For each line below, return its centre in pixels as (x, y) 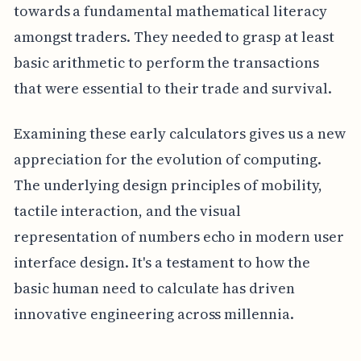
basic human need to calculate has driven (154, 288)
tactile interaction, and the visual (127, 211)
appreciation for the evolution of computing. (167, 160)
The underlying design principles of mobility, (168, 185)
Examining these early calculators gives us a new (179, 134)
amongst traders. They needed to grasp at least (174, 37)
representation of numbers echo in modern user (178, 237)
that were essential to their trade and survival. (172, 89)
